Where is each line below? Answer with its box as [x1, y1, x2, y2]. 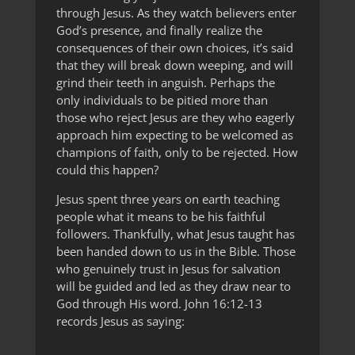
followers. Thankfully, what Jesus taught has [55, 226, 295, 242]
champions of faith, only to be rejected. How [55, 144, 298, 161]
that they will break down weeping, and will [55, 57, 293, 74]
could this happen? [55, 162, 158, 178]
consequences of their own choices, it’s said [55, 40, 293, 56]
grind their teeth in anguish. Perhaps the [55, 74, 275, 91]
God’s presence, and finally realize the [55, 22, 262, 39]
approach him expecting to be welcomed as [55, 127, 293, 143]
